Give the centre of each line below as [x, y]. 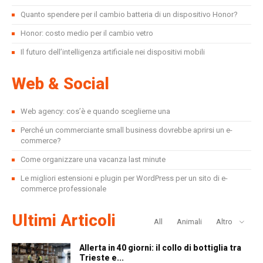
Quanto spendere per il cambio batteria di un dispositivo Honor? [129, 14]
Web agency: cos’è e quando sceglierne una [95, 111]
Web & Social [60, 84]
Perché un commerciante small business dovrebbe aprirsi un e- [127, 130]
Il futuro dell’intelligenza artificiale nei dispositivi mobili [113, 52]
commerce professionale [63, 189]
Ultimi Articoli [64, 220]
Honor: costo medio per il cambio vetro [87, 33]
